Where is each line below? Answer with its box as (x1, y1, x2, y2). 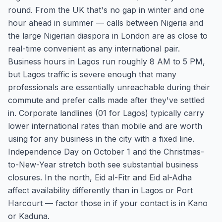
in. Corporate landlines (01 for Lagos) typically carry (8, 108, 204, 118)
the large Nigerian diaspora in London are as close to (8, 31, 208, 41)
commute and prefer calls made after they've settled (8, 95, 205, 105)
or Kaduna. (8, 211, 50, 221)
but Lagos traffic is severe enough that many (8, 69, 176, 79)
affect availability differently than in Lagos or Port (8, 185, 193, 195)
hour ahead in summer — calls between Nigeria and (8, 18, 203, 28)
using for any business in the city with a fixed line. (8, 134, 194, 144)
